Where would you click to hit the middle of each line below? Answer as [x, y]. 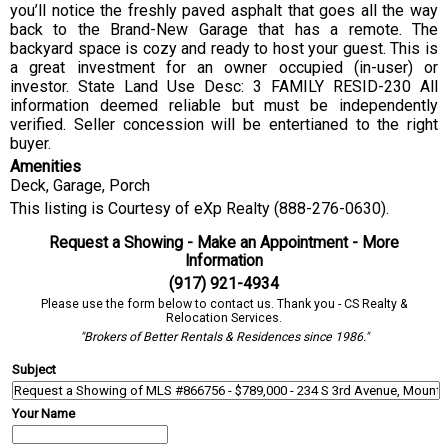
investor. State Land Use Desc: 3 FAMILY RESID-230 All [224, 86]
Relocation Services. [224, 317]
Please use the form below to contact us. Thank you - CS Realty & [224, 303]
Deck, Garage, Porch [80, 185]
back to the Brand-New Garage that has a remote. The [224, 29]
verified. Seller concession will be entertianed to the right [224, 124]
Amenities [45, 166]
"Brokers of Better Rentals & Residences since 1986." [224, 336]
